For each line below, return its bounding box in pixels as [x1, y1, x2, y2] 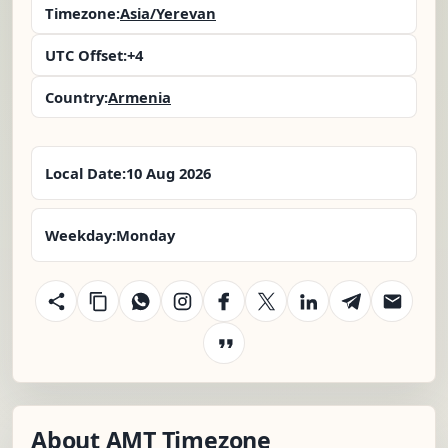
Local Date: [45, 163, 126, 184]
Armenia [108, 87, 171, 108]
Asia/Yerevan [120, 3, 216, 24]
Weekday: [45, 225, 116, 246]
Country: [45, 87, 108, 108]
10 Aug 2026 [126, 163, 211, 184]
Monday [116, 225, 175, 246]
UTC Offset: [45, 45, 127, 66]
